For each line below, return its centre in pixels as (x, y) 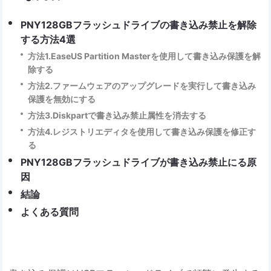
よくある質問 (50, 212)
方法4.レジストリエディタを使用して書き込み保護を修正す (142, 132)
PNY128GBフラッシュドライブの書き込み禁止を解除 (139, 25)
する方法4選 (48, 40)
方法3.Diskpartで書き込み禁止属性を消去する (117, 116)
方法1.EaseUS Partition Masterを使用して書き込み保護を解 (145, 56)
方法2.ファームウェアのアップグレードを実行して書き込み (142, 86)
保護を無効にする (62, 99)
